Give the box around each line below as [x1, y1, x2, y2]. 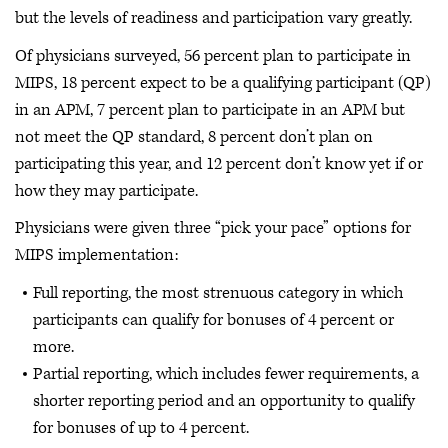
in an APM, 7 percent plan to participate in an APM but [15, 98, 405, 121]
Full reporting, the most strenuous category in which [33, 281, 403, 304]
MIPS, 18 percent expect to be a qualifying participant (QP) [15, 71, 431, 94]
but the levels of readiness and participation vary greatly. [15, 7, 412, 29]
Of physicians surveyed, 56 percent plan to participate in [15, 44, 411, 67]
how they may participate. [15, 179, 198, 202]
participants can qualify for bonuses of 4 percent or [33, 308, 394, 331]
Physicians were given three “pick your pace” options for [15, 217, 411, 239]
